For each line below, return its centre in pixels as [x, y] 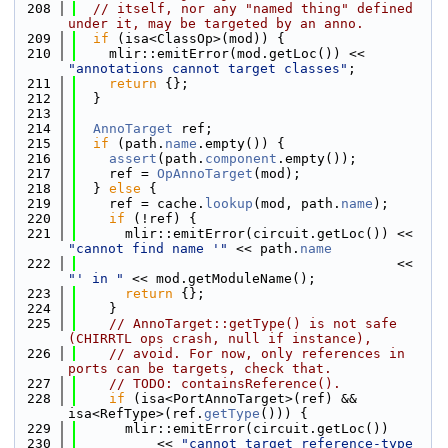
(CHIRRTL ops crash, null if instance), [220, 338]
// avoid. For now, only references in [257, 353]
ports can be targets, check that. [200, 368]
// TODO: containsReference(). [225, 383]
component [241, 158]
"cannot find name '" [148, 248]
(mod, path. [297, 203]
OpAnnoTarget [205, 173]
